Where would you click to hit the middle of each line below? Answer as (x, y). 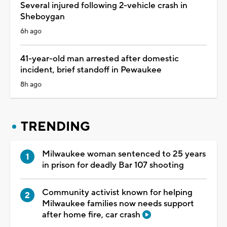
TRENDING (55, 126)
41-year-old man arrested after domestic (100, 59)
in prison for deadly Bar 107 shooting (113, 165)
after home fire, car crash (92, 215)
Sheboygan (43, 16)
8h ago (31, 84)
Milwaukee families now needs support (118, 203)
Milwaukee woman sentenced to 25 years (124, 154)
